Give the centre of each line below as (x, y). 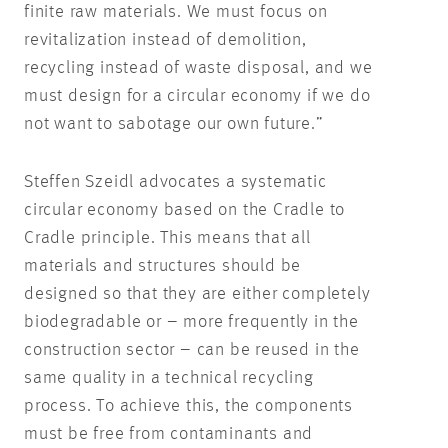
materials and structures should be (163, 265)
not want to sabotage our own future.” (174, 123)
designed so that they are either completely (197, 293)
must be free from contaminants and (169, 433)
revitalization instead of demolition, (165, 39)
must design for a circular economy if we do (197, 95)
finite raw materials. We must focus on (176, 11)
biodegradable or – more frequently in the (191, 321)
